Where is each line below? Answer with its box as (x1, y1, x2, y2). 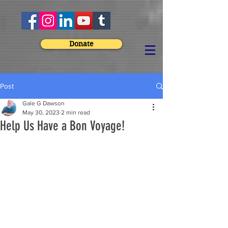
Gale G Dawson (22, 100, 65, 107)
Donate (69, 39, 94, 48)
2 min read (61, 109, 90, 116)
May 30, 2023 (22, 109, 60, 116)
